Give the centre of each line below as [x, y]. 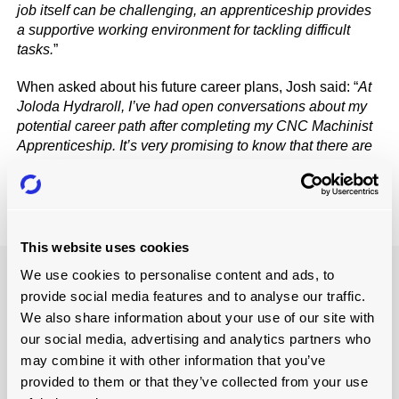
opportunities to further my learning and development [183, 165]
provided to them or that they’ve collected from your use [194, 382]
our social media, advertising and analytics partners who [195, 339]
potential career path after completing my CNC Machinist [195, 126]
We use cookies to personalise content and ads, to [178, 275]
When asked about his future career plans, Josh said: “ [188, 86]
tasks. [36, 50]
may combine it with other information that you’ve [173, 360]
